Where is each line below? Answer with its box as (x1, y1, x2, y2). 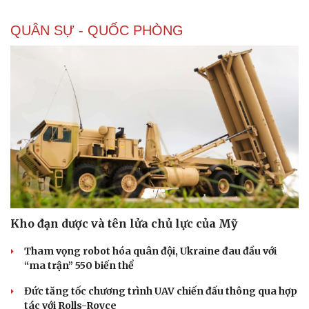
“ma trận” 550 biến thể (24, 259, 134, 272)
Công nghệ (163, 296, 215, 308)
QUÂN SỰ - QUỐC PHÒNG (10, 23, 183, 39)
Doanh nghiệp (10, 296, 77, 308)
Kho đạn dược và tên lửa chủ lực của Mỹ (10, 216, 237, 230)
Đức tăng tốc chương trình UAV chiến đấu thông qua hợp (24, 284, 297, 297)
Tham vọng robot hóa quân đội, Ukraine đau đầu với (24, 244, 277, 257)
